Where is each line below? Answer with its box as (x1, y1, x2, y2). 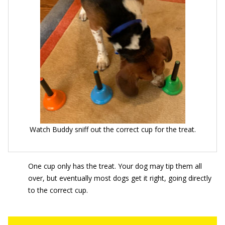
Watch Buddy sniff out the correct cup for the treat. (29, 124, 196, 134)
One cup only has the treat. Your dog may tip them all (28, 161, 202, 171)
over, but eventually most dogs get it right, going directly (28, 173, 211, 183)
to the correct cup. (28, 185, 88, 195)
